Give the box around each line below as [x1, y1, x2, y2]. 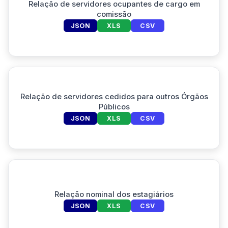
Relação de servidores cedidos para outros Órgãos [20, 92, 208, 101]
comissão [97, 9, 131, 19]
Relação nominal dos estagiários [54, 189, 174, 199]
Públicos [98, 102, 130, 111]
